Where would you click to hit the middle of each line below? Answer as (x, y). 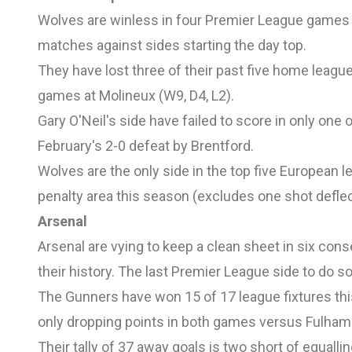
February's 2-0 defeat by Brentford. (146, 145)
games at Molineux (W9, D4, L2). (136, 95)
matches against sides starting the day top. (172, 45)
